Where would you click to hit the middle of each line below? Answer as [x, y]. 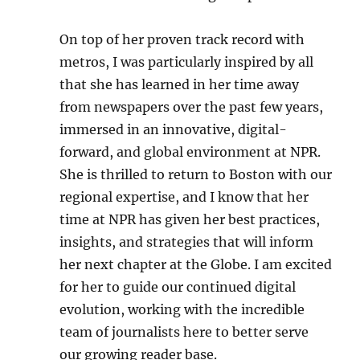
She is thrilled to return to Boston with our [196, 174]
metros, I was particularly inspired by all [187, 62]
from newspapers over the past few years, [192, 107]
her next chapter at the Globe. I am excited [196, 264]
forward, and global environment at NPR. [190, 152]
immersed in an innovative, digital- [174, 129]
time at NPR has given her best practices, [190, 219]
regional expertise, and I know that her [184, 197]
